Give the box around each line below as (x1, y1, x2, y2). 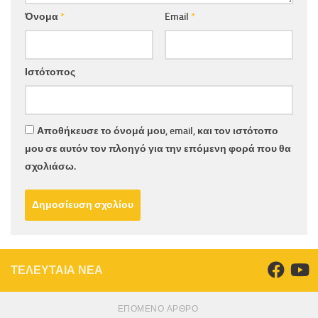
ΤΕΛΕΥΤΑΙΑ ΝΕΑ (11, 263, 103, 278)
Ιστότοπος (25, 66, 75, 79)
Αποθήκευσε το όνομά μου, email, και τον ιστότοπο (37, 125, 278, 138)
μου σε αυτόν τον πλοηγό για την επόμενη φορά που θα (25, 143, 291, 155)
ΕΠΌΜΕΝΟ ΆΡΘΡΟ (117, 304, 201, 314)
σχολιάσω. (25, 160, 76, 173)
